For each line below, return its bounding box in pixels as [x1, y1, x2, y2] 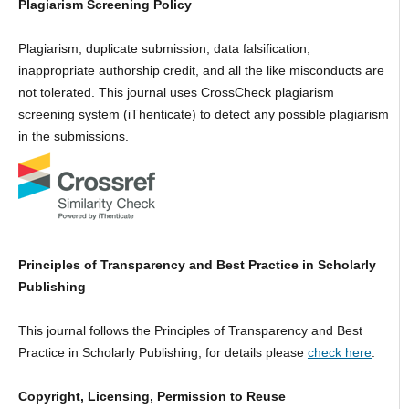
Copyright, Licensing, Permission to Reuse [17, 389, 286, 404]
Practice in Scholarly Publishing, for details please [17, 345, 308, 361]
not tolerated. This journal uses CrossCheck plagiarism [17, 85, 334, 100]
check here [307, 345, 372, 361]
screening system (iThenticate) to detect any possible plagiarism [17, 107, 389, 122]
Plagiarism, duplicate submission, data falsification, [17, 41, 310, 57]
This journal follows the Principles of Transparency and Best [17, 323, 362, 339]
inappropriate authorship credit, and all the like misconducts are [17, 63, 384, 79]
